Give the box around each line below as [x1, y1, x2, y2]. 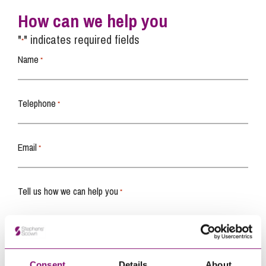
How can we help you [18, 8, 167, 33]
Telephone [18, 96, 56, 110]
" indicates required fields [24, 31, 140, 47]
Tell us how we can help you [18, 184, 118, 198]
